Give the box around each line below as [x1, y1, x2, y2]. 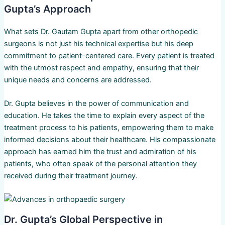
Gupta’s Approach [4, 3, 91, 15]
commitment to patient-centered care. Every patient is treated [4, 51, 214, 60]
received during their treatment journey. [4, 171, 138, 181]
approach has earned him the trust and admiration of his [4, 147, 196, 157]
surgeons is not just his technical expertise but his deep [4, 39, 193, 48]
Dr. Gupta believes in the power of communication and [4, 99, 189, 108]
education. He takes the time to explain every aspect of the [4, 111, 204, 121]
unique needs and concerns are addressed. [4, 75, 152, 84]
